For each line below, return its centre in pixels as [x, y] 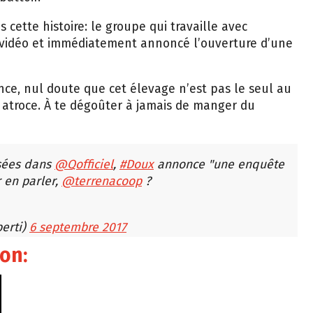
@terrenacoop [102, 182]
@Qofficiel [84, 165]
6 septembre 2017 [78, 228]
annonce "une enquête [219, 165]
